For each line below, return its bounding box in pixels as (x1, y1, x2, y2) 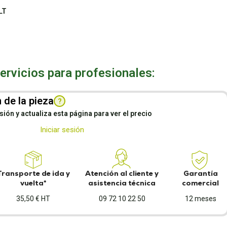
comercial (182, 178, 219, 187)
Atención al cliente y (85, 169, 159, 178)
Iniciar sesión (40, 125, 84, 134)
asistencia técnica (88, 178, 156, 187)
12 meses (184, 195, 216, 203)
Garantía (183, 169, 218, 178)
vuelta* (20, 178, 47, 187)
